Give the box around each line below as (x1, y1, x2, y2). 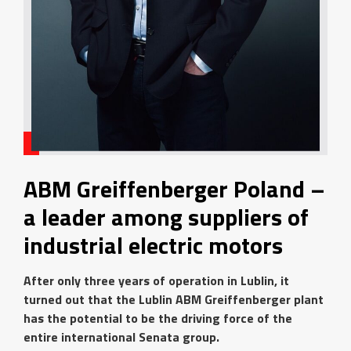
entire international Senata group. (24, 327, 219, 346)
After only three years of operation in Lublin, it (24, 270, 289, 290)
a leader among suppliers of (24, 198, 309, 235)
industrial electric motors (24, 226, 283, 263)
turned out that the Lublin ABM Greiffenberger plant (24, 289, 324, 309)
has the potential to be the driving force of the (24, 308, 292, 327)
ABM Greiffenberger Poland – (24, 170, 325, 207)
